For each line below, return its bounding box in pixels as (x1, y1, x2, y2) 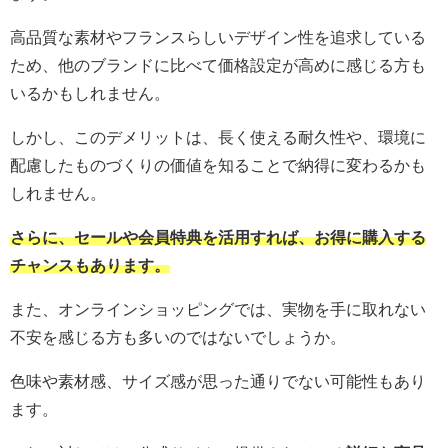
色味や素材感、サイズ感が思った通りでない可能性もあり (10, 373, 426, 390)
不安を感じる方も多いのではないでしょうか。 (10, 329, 346, 346)
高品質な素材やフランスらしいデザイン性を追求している (10, 29, 426, 46)
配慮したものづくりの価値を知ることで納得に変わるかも (10, 157, 426, 174)
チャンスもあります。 (10, 257, 170, 274)
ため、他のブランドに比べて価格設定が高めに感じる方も (10, 57, 426, 74)
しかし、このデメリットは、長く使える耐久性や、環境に (10, 129, 426, 146)
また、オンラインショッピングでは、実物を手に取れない (10, 301, 426, 318)
